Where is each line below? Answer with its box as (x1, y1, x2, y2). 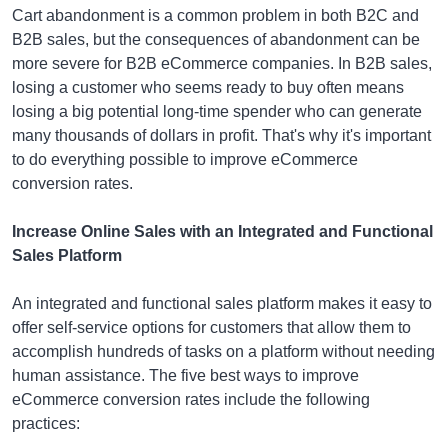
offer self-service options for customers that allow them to (12, 319, 411, 336)
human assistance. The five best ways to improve (12, 367, 359, 384)
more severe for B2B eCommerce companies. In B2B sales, (12, 55, 432, 72)
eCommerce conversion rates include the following (12, 391, 370, 408)
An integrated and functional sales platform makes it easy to (12, 295, 432, 312)
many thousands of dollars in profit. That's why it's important (12, 127, 431, 144)
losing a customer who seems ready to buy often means (12, 79, 404, 96)
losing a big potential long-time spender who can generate (12, 103, 422, 120)
